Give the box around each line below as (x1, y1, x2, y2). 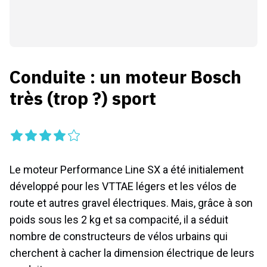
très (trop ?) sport (10, 86, 156, 110)
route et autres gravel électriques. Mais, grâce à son (10, 197, 253, 209)
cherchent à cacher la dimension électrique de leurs (10, 247, 254, 259)
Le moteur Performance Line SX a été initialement (10, 163, 244, 176)
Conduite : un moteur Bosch (10, 65, 241, 88)
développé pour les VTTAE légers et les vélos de (10, 180, 237, 193)
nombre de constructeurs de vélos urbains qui (10, 230, 228, 243)
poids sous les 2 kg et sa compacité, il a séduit (10, 213, 228, 226)
